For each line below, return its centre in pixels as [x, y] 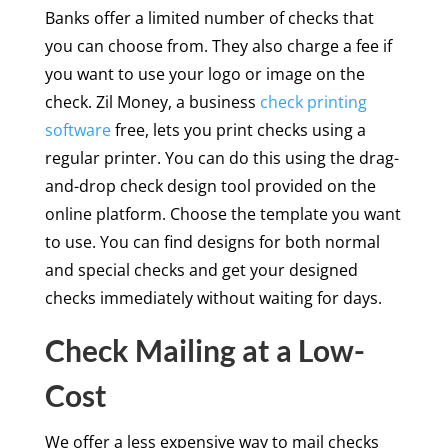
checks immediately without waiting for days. [213, 297]
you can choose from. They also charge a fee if [218, 45]
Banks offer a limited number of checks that [209, 17]
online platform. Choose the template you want [222, 213]
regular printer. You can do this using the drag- [221, 157]
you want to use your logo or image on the [204, 73]
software [77, 129]
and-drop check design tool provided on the [210, 185]
